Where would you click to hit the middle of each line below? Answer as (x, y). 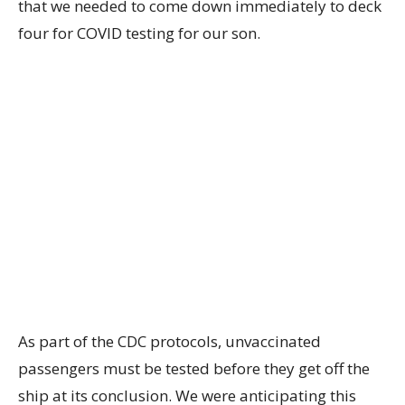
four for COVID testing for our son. (139, 33)
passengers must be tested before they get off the (194, 368)
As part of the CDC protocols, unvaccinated (170, 341)
